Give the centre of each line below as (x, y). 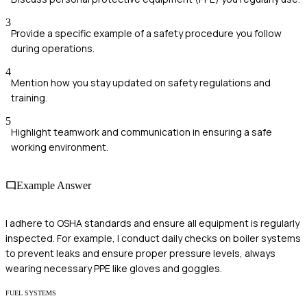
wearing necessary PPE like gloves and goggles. (114, 268)
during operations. (53, 49)
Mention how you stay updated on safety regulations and (141, 83)
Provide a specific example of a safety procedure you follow (146, 34)
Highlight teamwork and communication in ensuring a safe (142, 132)
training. (29, 98)
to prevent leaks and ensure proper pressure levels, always (140, 253)
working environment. (60, 147)
